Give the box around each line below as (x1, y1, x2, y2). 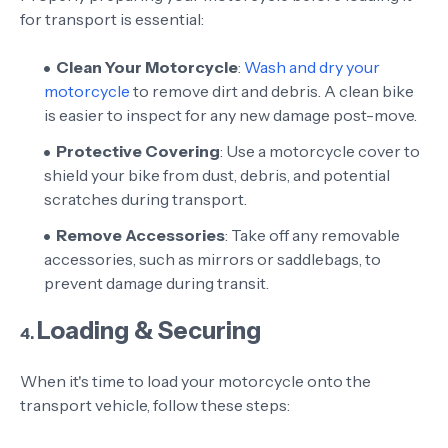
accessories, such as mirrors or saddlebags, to (44, 249, 381, 269)
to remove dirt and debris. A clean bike (130, 81, 414, 101)
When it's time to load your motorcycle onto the (20, 371, 371, 391)
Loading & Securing (37, 316, 261, 345)
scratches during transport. (44, 189, 247, 209)
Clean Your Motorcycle (56, 57, 238, 77)
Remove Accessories (56, 225, 225, 245)
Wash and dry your (244, 57, 380, 77)
